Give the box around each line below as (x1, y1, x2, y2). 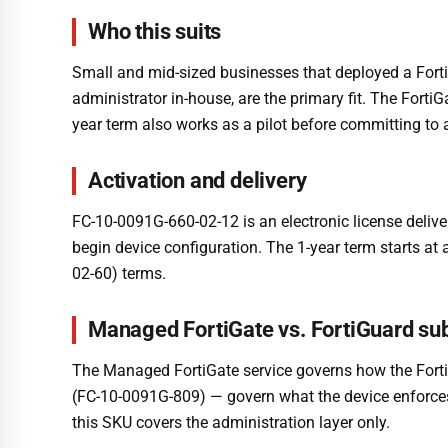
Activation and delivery (88, 167, 307, 193)
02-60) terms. (72, 264, 166, 284)
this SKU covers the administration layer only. (72, 413, 390, 433)
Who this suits (88, 18, 222, 44)
